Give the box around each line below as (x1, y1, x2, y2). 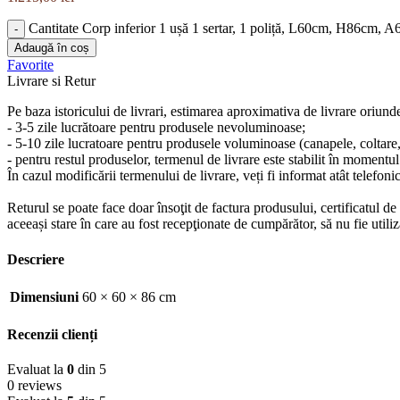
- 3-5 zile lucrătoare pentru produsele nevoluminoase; (7, 120, 305, 136)
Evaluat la (7, 362, 67, 378)
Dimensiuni (10, 288, 79, 304)
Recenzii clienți (7, 327, 97, 343)
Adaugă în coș (14, 41, 89, 55)
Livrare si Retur (7, 73, 96, 89)
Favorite (7, 57, 54, 73)
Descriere (7, 251, 64, 267)
